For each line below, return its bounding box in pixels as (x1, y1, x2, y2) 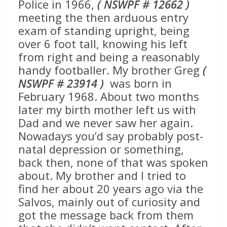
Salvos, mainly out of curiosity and (18, 194, 200, 210)
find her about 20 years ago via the (18, 181, 203, 197)
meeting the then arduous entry (18, 10, 188, 25)
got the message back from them (18, 207, 194, 223)
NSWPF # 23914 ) (18, 75, 104, 91)
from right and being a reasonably (18, 49, 200, 65)
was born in (104, 75, 172, 91)
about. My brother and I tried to (18, 168, 186, 183)
